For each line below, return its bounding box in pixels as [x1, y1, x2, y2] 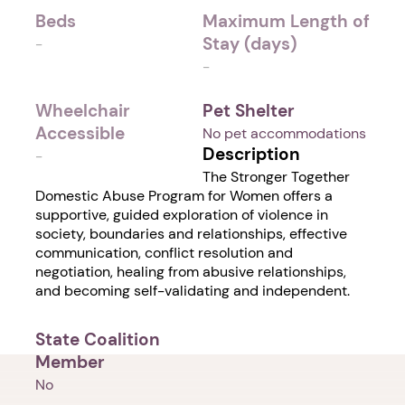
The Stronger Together [202, 167, 350, 187]
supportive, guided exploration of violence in [35, 205, 328, 225]
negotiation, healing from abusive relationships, [35, 262, 346, 282]
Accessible [35, 122, 125, 146]
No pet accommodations [202, 124, 366, 144]
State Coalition [35, 328, 160, 352]
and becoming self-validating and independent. [35, 281, 350, 301]
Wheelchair [35, 99, 130, 123]
